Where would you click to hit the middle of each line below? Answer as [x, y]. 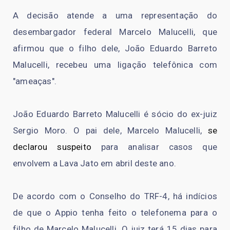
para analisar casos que [154, 147]
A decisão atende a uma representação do [115, 16]
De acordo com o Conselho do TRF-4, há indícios [115, 196]
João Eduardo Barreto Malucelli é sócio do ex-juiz [115, 114]
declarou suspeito [52, 147]
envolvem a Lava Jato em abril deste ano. [95, 164]
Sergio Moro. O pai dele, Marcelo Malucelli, [110, 131]
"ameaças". [35, 81]
